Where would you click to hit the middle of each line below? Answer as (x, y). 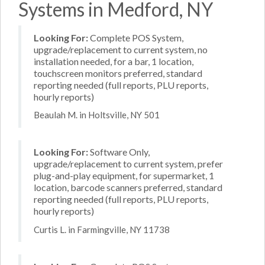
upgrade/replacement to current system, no (121, 49)
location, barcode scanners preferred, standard (128, 187)
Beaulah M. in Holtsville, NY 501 (97, 115)
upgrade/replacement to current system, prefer (128, 164)
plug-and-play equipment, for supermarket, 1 (124, 175)
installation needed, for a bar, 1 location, (114, 61)
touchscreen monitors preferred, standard (118, 73)
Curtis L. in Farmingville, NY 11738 (102, 229)
